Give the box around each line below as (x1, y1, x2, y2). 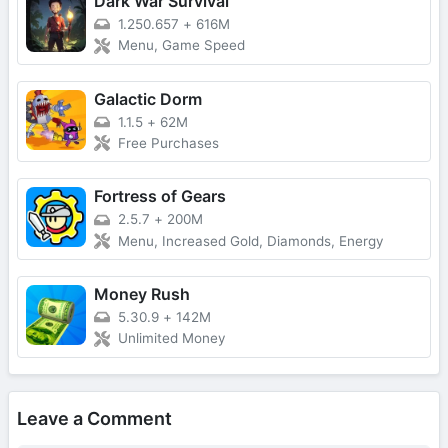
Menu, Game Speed (118, 37, 245, 54)
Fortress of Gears (94, 186, 226, 207)
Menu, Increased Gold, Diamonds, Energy (118, 233, 384, 250)
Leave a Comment (17, 407, 172, 429)
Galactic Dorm (94, 88, 202, 109)
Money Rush (94, 284, 190, 305)
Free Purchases (118, 135, 219, 152)
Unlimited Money (118, 330, 226, 347)
